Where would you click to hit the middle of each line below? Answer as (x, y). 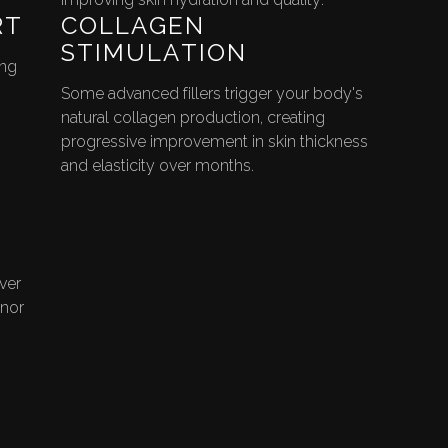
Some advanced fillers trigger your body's (211, 94)
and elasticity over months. (157, 166)
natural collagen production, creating (192, 118)
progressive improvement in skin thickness (214, 142)
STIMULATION (153, 53)
